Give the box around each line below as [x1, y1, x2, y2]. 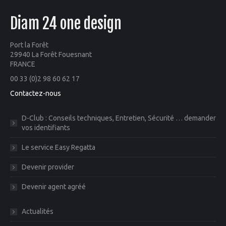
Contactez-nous [10, 89, 61, 97]
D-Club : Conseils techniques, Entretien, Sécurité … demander [22, 114, 216, 122]
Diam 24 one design [10, 14, 122, 33]
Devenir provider [22, 163, 74, 171]
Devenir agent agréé [22, 183, 86, 191]
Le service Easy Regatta [22, 143, 95, 151]
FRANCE [10, 60, 35, 68]
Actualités [22, 207, 53, 215]
